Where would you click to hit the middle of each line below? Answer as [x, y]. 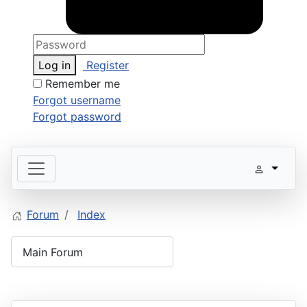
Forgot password [77, 117]
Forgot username [77, 100]
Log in [54, 65]
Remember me [83, 84]
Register [106, 65]
